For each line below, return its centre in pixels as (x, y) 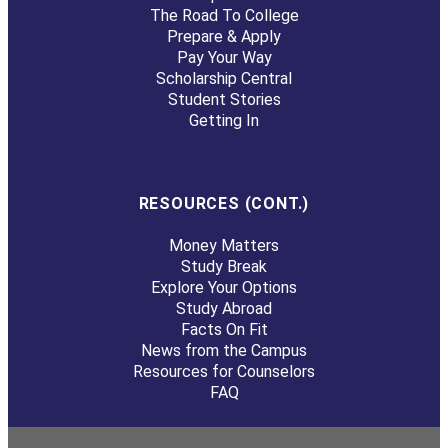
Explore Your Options (224, 288)
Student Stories (224, 99)
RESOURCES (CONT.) (224, 204)
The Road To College (224, 15)
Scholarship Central (224, 78)
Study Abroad (224, 309)
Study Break (224, 267)
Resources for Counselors (224, 372)
